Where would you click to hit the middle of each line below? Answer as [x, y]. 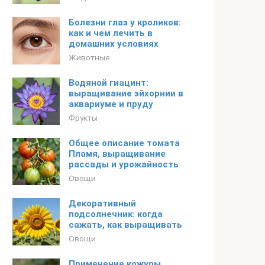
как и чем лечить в [111, 33]
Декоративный [102, 203]
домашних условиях [114, 44]
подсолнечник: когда [116, 214]
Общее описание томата [124, 143]
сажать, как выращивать [125, 225]
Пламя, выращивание [117, 154]
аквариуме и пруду [111, 104]
